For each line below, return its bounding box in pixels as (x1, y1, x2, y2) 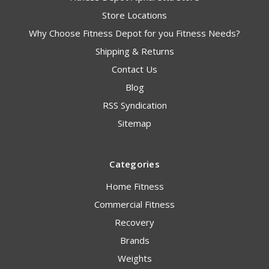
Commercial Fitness (94, 198, 175, 211)
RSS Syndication (102, 99, 167, 112)
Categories (109, 158, 160, 171)
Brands (119, 234, 150, 247)
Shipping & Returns (95, 45, 174, 58)
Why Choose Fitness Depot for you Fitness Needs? (29, 27, 240, 40)
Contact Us (112, 63, 157, 76)
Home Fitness (105, 180, 164, 193)
